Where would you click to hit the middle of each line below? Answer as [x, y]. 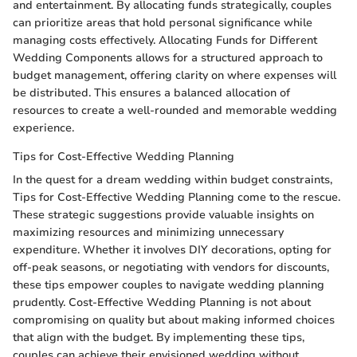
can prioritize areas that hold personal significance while [163, 23]
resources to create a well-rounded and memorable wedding [175, 111]
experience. [43, 128]
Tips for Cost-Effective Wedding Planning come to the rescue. [177, 198]
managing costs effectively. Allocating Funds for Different [165, 41]
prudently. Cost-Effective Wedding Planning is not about [162, 303]
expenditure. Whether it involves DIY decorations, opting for [172, 250]
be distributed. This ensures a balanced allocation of [151, 93]
